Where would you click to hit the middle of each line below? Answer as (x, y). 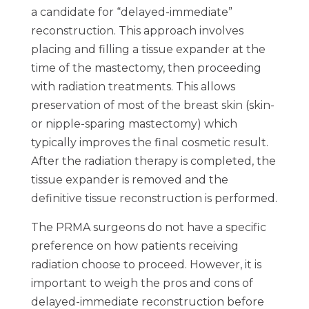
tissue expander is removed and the (130, 180)
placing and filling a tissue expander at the (148, 49)
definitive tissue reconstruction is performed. (154, 198)
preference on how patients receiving (135, 246)
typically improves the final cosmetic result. (150, 142)
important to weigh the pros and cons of (142, 283)
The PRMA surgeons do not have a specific (149, 227)
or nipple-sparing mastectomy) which (134, 124)
